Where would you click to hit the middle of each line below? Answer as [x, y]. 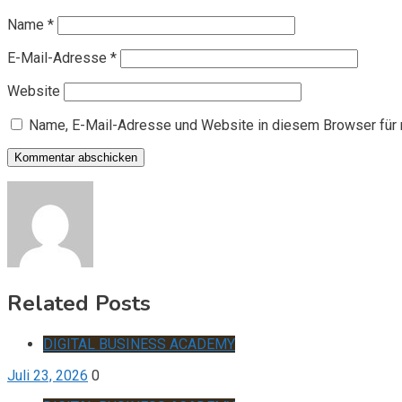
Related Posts [79, 303]
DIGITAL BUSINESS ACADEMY [139, 344]
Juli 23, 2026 [48, 375]
